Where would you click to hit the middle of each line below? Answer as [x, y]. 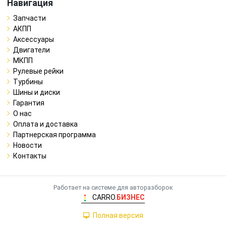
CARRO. [104, 197]
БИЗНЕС [131, 197]
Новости [27, 145]
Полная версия [118, 215]
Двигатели [32, 50]
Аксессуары [34, 39]
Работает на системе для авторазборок [113, 187]
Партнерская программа [54, 134]
